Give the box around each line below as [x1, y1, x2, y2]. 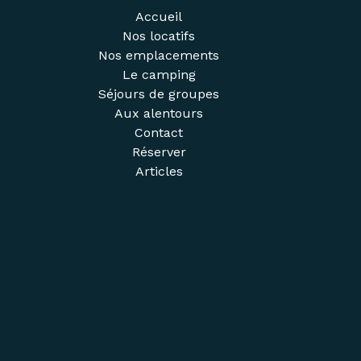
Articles [135, 163, 183, 179]
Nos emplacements [98, 47, 220, 63]
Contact [135, 124, 184, 140]
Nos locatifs [122, 27, 196, 44]
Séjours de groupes [98, 85, 220, 102]
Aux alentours [114, 105, 204, 121]
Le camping [122, 66, 196, 82]
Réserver [131, 143, 186, 160]
